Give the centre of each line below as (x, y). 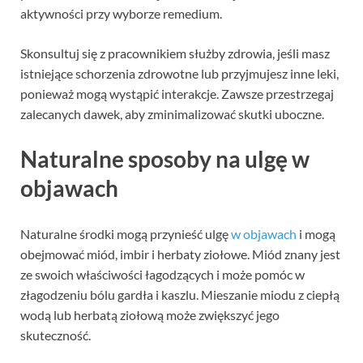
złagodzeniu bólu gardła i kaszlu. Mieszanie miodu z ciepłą (180, 294)
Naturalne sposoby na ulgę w (165, 159)
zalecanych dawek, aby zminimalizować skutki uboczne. (172, 114)
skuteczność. (56, 335)
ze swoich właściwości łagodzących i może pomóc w (162, 274)
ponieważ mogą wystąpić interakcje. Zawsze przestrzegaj (177, 94)
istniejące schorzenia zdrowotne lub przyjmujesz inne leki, (179, 74)
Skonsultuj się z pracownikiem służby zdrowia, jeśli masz (175, 53)
